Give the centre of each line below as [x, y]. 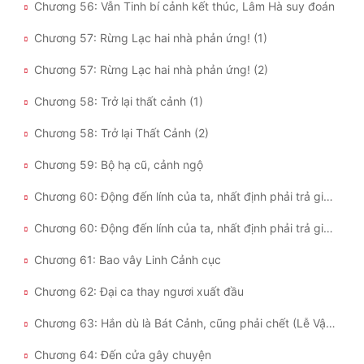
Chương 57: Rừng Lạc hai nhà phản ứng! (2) [151, 70]
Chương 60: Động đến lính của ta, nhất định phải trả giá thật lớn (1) [328, 197]
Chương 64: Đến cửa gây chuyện [123, 355]
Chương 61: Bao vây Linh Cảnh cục [128, 260]
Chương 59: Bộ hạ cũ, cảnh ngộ [119, 165]
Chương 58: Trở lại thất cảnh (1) [119, 102]
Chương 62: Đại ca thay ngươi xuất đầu [139, 292]
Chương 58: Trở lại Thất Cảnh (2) [121, 133]
